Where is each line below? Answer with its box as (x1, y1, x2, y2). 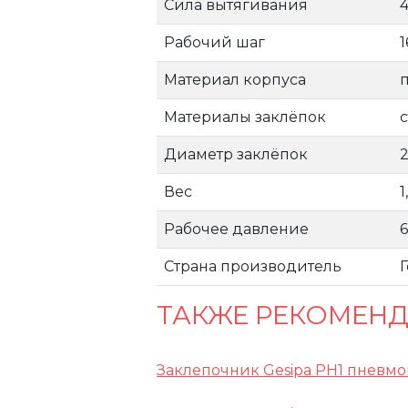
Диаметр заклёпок (164, 146, 309, 163)
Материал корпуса (164, 71, 307, 88)
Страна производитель (164, 258, 342, 275)
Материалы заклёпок (164, 108, 327, 126)
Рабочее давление (164, 220, 310, 238)
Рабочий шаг (164, 34, 266, 51)
